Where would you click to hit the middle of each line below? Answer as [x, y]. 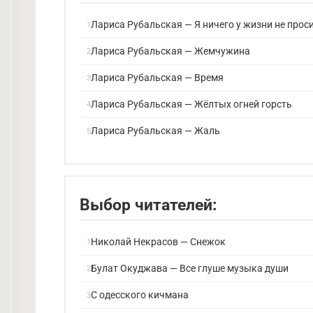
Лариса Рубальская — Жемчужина [170, 51]
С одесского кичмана [140, 295]
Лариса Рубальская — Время [157, 78]
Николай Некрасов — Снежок [158, 242]
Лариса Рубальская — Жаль [155, 131]
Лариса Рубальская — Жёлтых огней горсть [191, 104]
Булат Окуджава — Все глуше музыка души [190, 268]
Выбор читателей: [148, 205]
